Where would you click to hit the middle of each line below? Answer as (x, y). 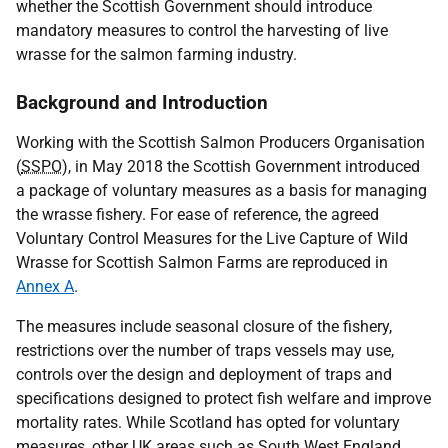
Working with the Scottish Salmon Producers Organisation (220, 142)
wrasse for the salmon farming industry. (156, 54)
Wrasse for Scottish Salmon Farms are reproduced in (202, 262)
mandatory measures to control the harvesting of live (202, 30)
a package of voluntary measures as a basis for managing (221, 190)
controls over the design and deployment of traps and (204, 374)
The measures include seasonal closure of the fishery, (204, 326)
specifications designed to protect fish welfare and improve (223, 398)
